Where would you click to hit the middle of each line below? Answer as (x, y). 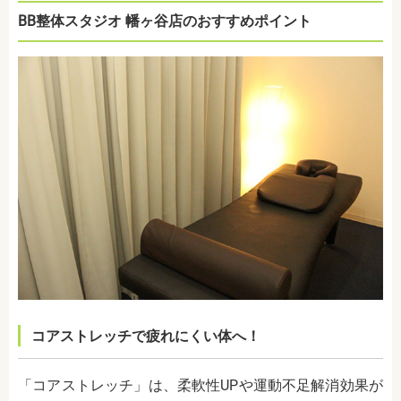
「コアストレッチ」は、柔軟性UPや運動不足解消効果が (200, 386)
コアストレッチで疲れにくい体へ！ (146, 337)
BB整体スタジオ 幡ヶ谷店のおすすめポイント (165, 21)
